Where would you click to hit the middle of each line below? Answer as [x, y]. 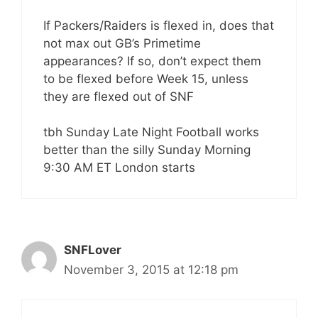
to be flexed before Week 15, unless [146, 78]
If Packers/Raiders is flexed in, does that [159, 25]
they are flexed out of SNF [119, 96]
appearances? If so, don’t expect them [152, 61]
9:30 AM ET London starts [119, 168]
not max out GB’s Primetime [122, 43]
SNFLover [93, 250]
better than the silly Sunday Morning [147, 150]
